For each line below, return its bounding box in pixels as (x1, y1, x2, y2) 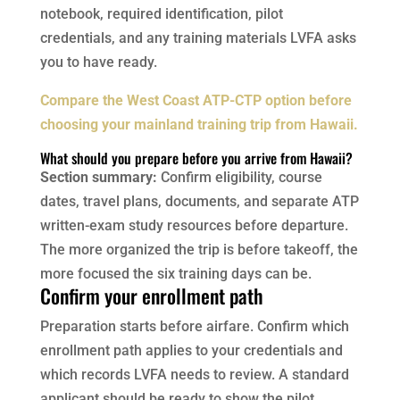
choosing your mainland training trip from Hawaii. (39, 116, 358, 134)
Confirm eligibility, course (156, 169, 322, 187)
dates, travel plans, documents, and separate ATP (39, 193, 359, 211)
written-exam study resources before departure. (39, 217, 348, 235)
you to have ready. (39, 54, 157, 71)
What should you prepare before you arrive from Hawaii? (39, 147, 353, 170)
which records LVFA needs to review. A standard (39, 366, 349, 384)
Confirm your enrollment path (39, 281, 263, 311)
